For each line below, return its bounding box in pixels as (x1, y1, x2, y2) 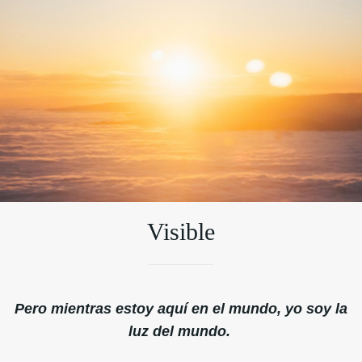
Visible (147, 218, 215, 245)
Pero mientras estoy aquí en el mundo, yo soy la (15, 300, 347, 317)
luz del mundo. (128, 322, 234, 339)
